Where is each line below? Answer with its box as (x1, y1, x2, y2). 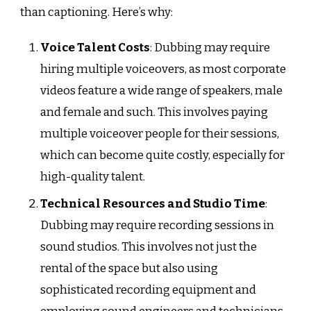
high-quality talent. (40, 169, 145, 184)
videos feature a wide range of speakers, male (40, 83, 283, 98)
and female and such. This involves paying (40, 104, 268, 119)
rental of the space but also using (40, 261, 218, 276)
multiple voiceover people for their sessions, (40, 126, 279, 141)
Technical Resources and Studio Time (40, 196, 265, 212)
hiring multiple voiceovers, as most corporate (40, 61, 286, 76)
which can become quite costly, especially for (40, 147, 285, 162)
